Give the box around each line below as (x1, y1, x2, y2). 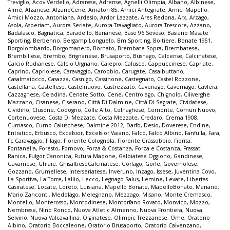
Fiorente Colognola (64, 137, 114, 145)
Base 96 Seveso (124, 29, 164, 37)
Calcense (158, 52, 182, 60)
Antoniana (46, 14, 74, 22)
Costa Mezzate (98, 114, 138, 122)
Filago (46, 137, 61, 145)
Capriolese (32, 68, 60, 75)
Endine (190, 122, 209, 129)
